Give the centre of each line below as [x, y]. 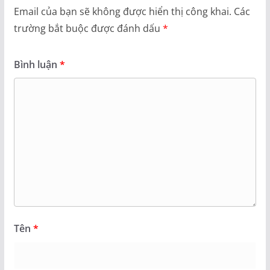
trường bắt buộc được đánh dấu [88, 29]
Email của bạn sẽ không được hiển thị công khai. [122, 12]
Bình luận [36, 65]
